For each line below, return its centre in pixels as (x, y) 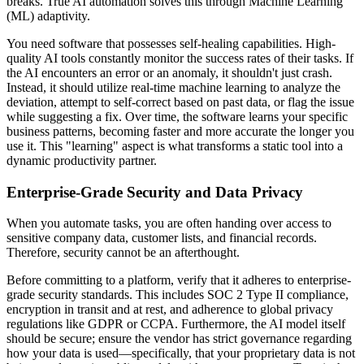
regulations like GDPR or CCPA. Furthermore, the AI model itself (176, 324)
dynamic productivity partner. (82, 160)
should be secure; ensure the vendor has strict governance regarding (179, 339)
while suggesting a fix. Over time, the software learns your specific (177, 116)
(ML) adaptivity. (48, 15)
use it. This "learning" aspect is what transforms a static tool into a (175, 145)
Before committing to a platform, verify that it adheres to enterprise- (179, 280)
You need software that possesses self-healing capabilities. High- (171, 43)
